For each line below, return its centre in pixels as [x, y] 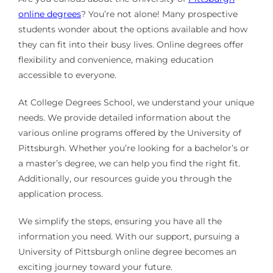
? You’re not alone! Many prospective [159, 14]
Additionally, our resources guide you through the [125, 179]
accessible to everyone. [67, 75]
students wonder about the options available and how [133, 30]
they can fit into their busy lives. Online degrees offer [131, 45]
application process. [60, 194]
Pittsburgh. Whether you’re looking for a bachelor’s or [133, 148]
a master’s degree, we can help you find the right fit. [129, 164]
